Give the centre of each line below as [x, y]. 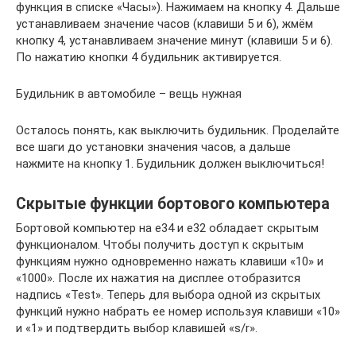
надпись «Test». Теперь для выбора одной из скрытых [168, 294]
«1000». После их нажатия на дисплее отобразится [158, 278]
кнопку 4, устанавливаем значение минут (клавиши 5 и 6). [174, 40]
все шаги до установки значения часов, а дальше [153, 147]
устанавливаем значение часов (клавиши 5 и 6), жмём [164, 23]
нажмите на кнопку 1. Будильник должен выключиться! [170, 163]
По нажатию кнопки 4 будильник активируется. [149, 57]
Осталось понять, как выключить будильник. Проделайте [178, 130]
